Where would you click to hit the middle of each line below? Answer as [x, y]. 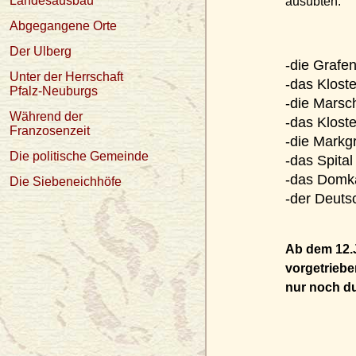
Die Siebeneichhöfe [66, 182]
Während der [46, 116]
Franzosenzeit [50, 131]
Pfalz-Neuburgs [54, 91]
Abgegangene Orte [63, 26]
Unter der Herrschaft [66, 77]
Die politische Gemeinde [79, 156]
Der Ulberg [41, 51]
